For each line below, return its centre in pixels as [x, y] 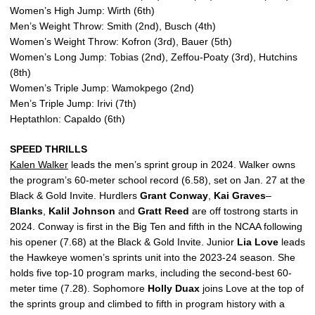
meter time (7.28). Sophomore [79, 288]
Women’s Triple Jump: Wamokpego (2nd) [102, 88]
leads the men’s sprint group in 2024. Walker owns [182, 165]
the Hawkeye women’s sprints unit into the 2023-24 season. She [153, 257]
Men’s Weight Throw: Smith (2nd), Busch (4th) [113, 26]
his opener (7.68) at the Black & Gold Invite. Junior [123, 242]
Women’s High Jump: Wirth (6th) [82, 11]
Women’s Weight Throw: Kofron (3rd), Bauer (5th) [121, 41]
